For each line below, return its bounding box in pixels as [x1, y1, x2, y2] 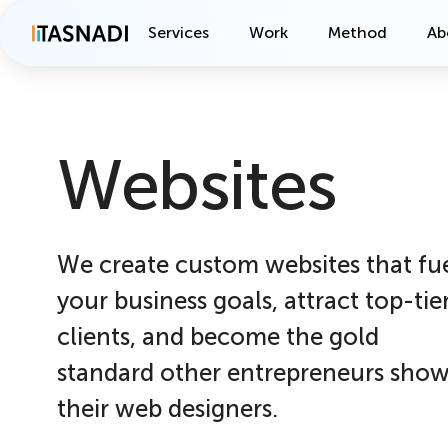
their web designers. [57, 394, 278, 423]
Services [148, 23, 209, 42]
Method [328, 23, 387, 42]
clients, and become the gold [57, 322, 379, 351]
